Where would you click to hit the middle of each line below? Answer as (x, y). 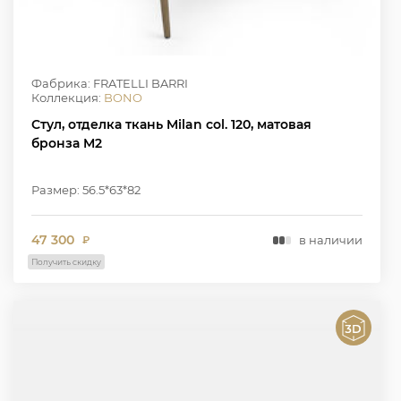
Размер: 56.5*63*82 (86, 189)
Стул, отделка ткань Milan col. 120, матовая (171, 124)
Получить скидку (66, 261)
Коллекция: (68, 97)
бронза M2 (67, 143)
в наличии (330, 240)
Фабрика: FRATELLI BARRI (110, 83)
